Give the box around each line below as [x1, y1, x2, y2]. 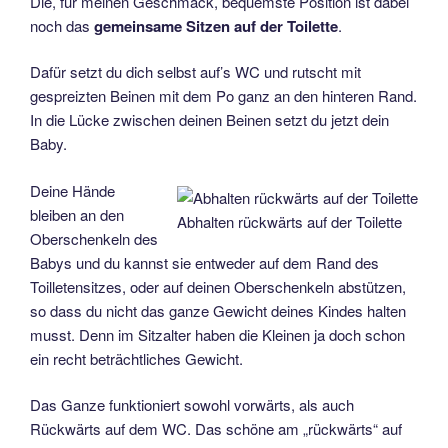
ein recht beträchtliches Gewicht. [30, 347, 243, 369]
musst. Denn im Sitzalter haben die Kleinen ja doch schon [30, 323, 405, 345]
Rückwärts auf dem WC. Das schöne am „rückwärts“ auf [30, 418, 402, 440]
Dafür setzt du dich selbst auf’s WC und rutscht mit [30, 61, 361, 83]
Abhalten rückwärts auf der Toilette [177, 211, 402, 233]
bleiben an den [30, 203, 124, 225]
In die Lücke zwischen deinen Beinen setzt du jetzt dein [30, 109, 389, 131]
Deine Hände [30, 179, 115, 201]
